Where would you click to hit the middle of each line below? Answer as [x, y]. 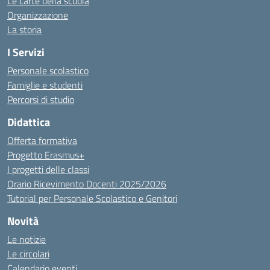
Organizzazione [38, 15]
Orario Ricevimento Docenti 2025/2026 [87, 184]
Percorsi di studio [41, 99]
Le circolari [28, 254]
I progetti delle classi [48, 169]
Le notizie [27, 239]
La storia [24, 30]
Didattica [29, 122]
